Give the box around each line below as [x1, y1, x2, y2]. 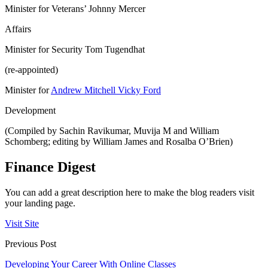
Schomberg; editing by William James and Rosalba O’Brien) [5, 136, 233, 147]
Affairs [5, 24, 31, 35]
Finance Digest [5, 159, 96, 175]
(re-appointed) [5, 65, 58, 75]
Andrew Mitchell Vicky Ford [51, 85, 161, 96]
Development [5, 105, 56, 116]
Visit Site [5, 218, 39, 229]
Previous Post [5, 239, 56, 249]
